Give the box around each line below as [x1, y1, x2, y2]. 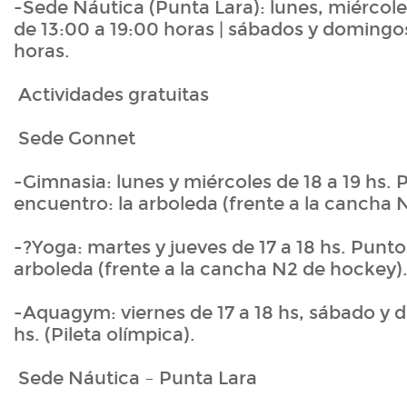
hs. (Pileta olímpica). [14, 323, 195, 346]
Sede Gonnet [14, 127, 135, 150]
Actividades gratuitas [14, 84, 209, 106]
